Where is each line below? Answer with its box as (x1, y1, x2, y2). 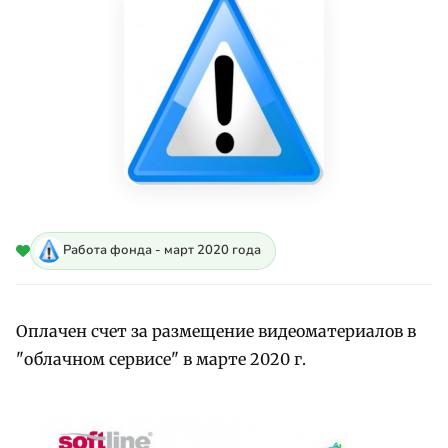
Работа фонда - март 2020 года (63, 241, 261, 260)
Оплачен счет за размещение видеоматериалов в (16, 320, 416, 341)
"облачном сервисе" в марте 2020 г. (16, 348, 306, 369)
